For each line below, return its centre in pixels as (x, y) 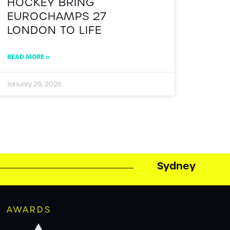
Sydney (176, 166)
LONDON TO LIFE (55, 30)
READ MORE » (29, 56)
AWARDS (29, 210)
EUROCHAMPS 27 (57, 16)
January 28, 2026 (35, 84)
